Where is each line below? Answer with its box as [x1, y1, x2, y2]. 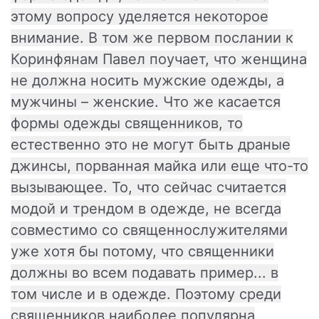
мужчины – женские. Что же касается [11, 93, 281, 111]
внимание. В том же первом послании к [11, 29, 293, 47]
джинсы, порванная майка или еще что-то [11, 157, 308, 175]
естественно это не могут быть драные [11, 136, 291, 154]
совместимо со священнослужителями [11, 221, 288, 239]
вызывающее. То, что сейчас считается [11, 179, 286, 197]
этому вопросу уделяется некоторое [11, 8, 268, 26]
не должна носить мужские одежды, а [11, 72, 284, 90]
